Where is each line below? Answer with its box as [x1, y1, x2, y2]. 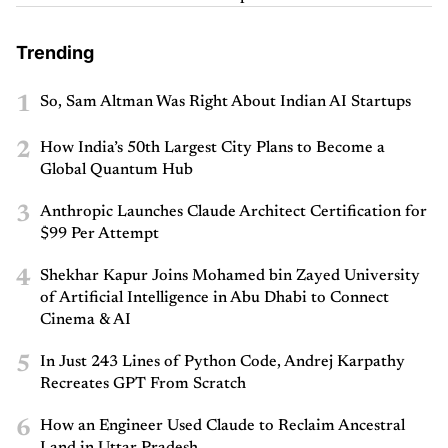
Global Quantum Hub [40, 162, 193, 179]
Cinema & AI [40, 312, 131, 329]
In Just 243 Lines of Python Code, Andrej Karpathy [40, 354, 405, 371]
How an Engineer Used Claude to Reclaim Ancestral [40, 418, 405, 435]
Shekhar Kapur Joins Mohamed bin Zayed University [40, 268, 420, 285]
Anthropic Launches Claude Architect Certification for [40, 204, 427, 221]
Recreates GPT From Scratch [40, 376, 246, 393]
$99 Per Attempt [40, 226, 159, 243]
